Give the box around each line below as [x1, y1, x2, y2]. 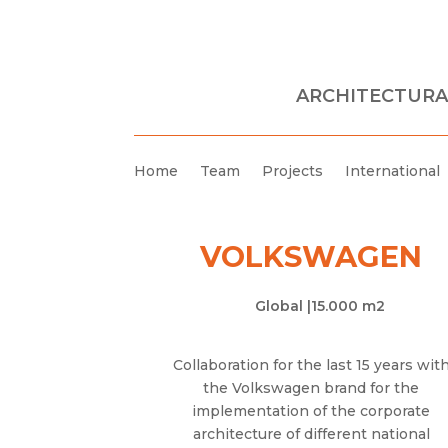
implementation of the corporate [192, 401, 431, 420]
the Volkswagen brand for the [203, 378, 420, 397]
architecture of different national [192, 424, 430, 443]
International [345, 161, 441, 180]
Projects [262, 161, 324, 180]
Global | [255, 297, 312, 316]
